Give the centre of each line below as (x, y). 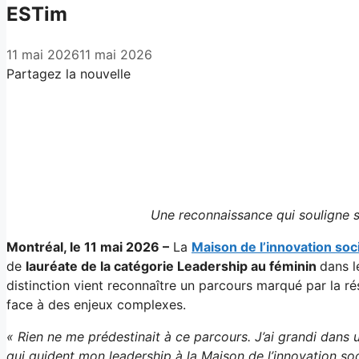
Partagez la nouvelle (69, 73)
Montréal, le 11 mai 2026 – (88, 246)
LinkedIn (32, 178)
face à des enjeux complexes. (96, 304)
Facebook (36, 124)
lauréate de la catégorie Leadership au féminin (173, 266)
